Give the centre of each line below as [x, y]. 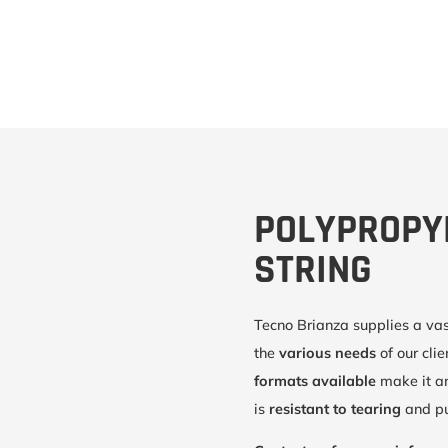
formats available [314, 381]
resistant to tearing [336, 409]
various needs [329, 353]
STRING [312, 271]
